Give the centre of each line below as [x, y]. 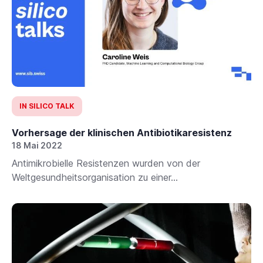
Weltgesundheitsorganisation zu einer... [95, 177]
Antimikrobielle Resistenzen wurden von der [106, 163]
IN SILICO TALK [47, 106]
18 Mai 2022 [37, 145]
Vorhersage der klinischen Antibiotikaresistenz [122, 132]
